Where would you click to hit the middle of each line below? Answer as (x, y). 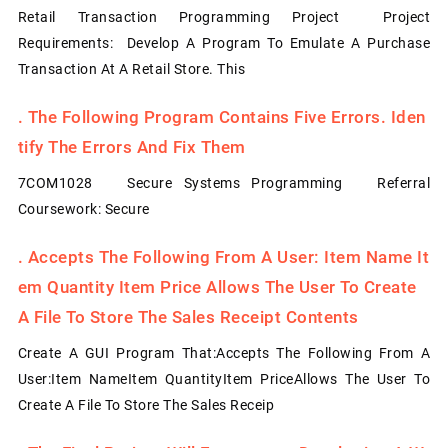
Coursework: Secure (83, 208)
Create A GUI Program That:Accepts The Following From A (224, 352)
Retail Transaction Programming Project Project (224, 16)
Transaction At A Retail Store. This (131, 68)
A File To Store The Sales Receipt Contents (188, 316)
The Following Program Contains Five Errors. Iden (226, 116)
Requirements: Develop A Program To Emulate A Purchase (224, 42)
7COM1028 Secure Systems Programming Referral (224, 182)
